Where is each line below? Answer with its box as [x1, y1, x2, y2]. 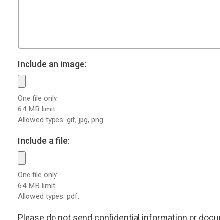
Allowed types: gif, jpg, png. [18, 115, 105, 125]
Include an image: [18, 59, 87, 70]
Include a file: [18, 136, 70, 146]
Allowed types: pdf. [18, 192, 80, 201]
